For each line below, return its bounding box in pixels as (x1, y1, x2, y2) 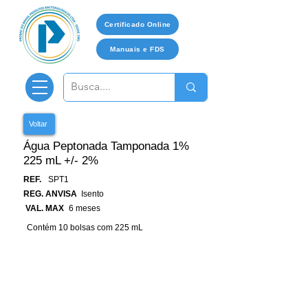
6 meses (69, 203, 100, 213)
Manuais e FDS (110, 45, 165, 53)
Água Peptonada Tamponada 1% (23, 140, 189, 153)
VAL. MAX (25, 203, 64, 213)
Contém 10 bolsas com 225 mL (27, 223, 143, 232)
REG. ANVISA (23, 189, 77, 199)
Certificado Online (104, 21, 171, 28)
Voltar (29, 120, 47, 128)
